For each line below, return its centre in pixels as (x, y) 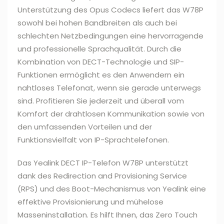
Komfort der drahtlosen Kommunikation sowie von (111, 114)
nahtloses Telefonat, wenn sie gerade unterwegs (109, 88)
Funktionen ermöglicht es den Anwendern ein (101, 75)
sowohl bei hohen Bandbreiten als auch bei (97, 23)
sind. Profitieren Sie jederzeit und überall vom (101, 101)
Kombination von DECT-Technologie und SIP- (101, 62)
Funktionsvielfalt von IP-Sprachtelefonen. (93, 140)
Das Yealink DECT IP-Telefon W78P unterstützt (103, 163)
